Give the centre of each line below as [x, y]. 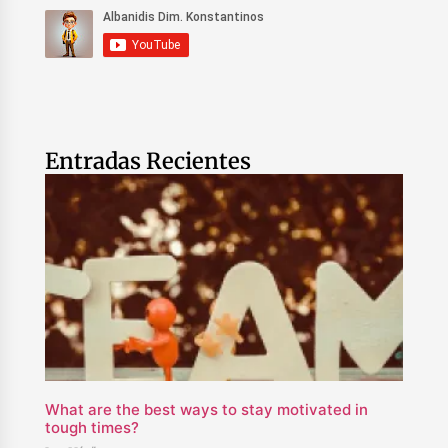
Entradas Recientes [147, 160]
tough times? [91, 428]
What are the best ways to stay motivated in [206, 410]
